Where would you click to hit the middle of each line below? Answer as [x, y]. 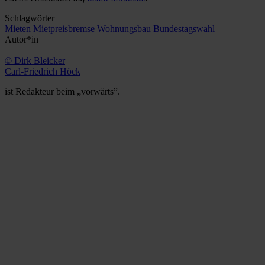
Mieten [19, 28]
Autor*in [22, 39]
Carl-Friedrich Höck [43, 71]
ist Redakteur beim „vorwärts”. [62, 91]
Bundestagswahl [184, 28]
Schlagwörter [30, 18]
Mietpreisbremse [65, 28]
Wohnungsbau [125, 28]
